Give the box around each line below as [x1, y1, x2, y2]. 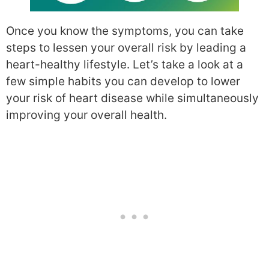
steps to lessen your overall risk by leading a [6, 41, 246, 55]
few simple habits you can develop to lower [6, 74, 240, 89]
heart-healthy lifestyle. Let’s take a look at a [6, 58, 243, 72]
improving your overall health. [6, 108, 167, 122]
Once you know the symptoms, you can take [6, 24, 244, 38]
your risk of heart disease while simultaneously [6, 91, 259, 106]
